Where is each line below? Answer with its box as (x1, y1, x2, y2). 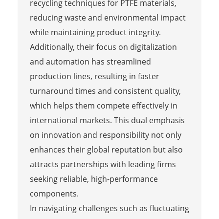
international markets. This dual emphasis (29, 114, 185, 126)
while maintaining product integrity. (29, 26, 161, 38)
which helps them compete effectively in (29, 100, 177, 111)
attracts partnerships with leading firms (29, 158, 176, 170)
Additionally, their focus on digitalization (29, 41, 177, 52)
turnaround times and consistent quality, (29, 85, 181, 96)
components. (29, 188, 79, 199)
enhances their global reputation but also (29, 144, 183, 155)
